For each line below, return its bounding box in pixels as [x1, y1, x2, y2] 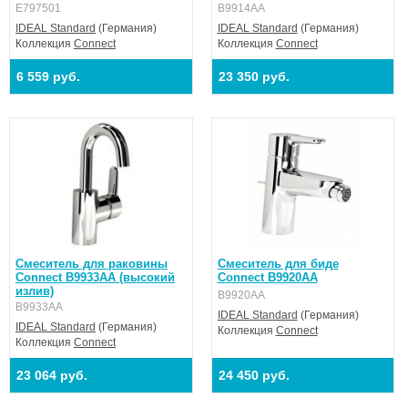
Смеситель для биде [217, 257, 339, 270]
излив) [15, 284, 54, 298]
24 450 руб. [218, 368, 290, 382]
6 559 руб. [16, 69, 80, 84]
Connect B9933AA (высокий [15, 270, 175, 284]
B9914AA [217, 2, 265, 15]
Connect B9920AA [217, 270, 318, 284]
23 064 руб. [16, 368, 87, 382]
